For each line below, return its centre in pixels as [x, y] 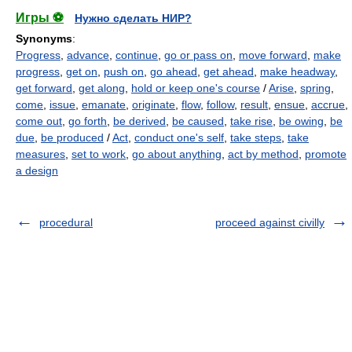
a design [37, 170]
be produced [72, 137]
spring [315, 88]
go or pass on [198, 55]
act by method [263, 154]
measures [40, 154]
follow [220, 104]
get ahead [229, 71]
